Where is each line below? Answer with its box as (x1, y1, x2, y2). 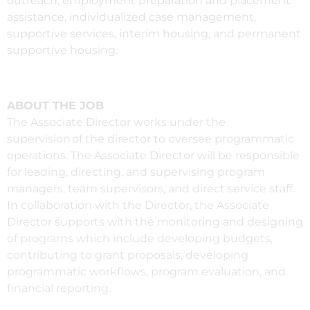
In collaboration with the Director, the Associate (7, 198, 269, 212)
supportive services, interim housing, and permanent (7, 26, 301, 40)
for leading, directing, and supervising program (7, 165, 265, 179)
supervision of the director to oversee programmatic (7, 131, 294, 145)
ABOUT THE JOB (7, 98, 104, 112)
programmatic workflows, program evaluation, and (7, 264, 286, 278)
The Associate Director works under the (7, 115, 226, 129)
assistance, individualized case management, (7, 10, 256, 24)
